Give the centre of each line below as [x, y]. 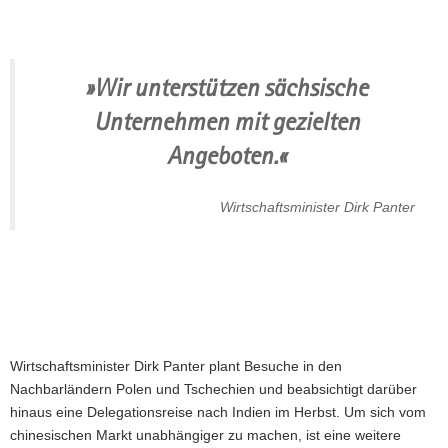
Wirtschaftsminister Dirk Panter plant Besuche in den [176, 366]
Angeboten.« [226, 155]
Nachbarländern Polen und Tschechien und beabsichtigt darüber [213, 389]
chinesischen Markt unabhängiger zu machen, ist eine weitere [205, 435]
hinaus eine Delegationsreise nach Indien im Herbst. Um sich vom [218, 412]
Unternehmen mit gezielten [226, 121]
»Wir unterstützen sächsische [226, 87]
